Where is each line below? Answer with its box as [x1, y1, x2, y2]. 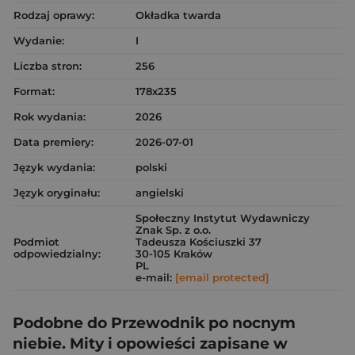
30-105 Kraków [136, 246, 212, 260]
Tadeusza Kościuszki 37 [136, 235, 261, 248]
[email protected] [175, 270, 269, 284]
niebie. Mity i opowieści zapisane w [13, 334, 288, 353]
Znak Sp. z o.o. [136, 223, 211, 236]
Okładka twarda [136, 8, 221, 21]
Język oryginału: [13, 185, 100, 199]
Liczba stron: [13, 59, 82, 72]
